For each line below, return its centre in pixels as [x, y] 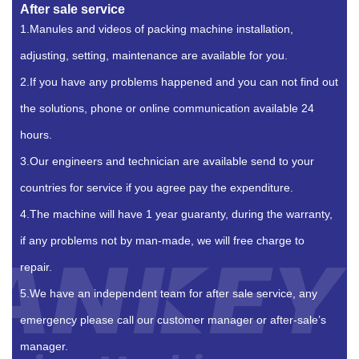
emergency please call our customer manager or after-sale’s [173, 320]
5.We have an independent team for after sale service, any [169, 294]
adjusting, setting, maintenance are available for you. [154, 56]
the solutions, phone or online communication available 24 [167, 109]
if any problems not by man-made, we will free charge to [162, 241]
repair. [36, 267]
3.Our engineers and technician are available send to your [167, 161]
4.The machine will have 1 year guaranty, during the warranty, [176, 214]
